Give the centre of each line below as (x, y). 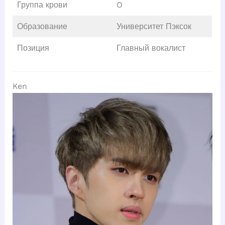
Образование (42, 27)
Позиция (33, 48)
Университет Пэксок (154, 27)
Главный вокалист (151, 48)
